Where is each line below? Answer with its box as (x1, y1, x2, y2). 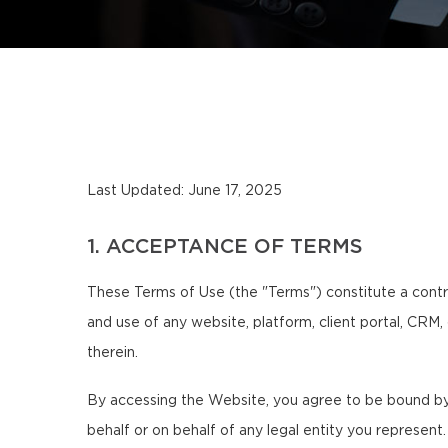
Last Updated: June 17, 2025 (87, 184, 282, 198)
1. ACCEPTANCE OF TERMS (87, 237, 363, 257)
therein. (87, 346, 138, 360)
